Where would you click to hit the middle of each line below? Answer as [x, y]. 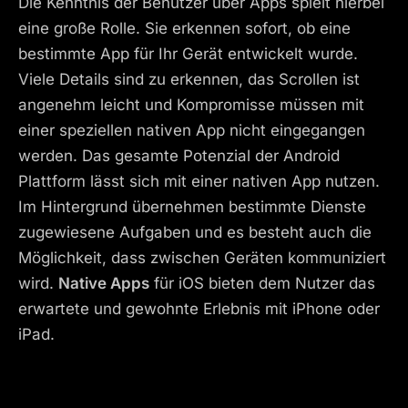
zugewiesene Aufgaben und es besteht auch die [195, 233]
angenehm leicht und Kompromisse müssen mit [191, 105]
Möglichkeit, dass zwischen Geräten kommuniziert [202, 258]
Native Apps [104, 284]
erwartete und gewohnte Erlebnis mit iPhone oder [199, 309]
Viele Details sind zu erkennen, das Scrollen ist [189, 80]
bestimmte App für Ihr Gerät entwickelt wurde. [188, 54]
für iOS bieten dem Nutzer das [262, 284]
